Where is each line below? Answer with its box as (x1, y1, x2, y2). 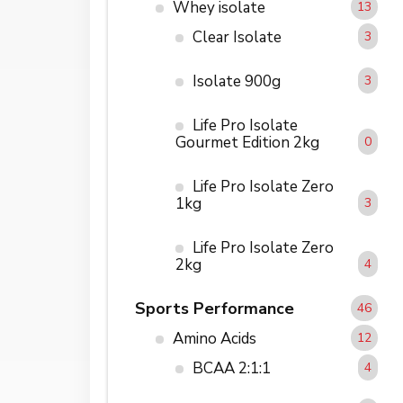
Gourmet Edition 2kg (175, 131, 320, 153)
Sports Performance (135, 297, 294, 319)
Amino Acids (172, 327, 256, 349)
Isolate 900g (193, 70, 282, 92)
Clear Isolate (193, 26, 282, 48)
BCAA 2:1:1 (193, 357, 272, 379)
